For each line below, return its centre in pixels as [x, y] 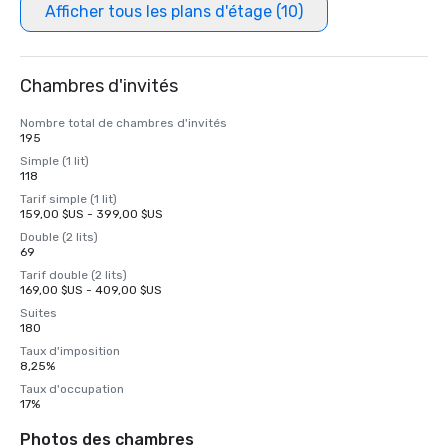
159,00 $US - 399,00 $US [91, 214]
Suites [38, 313]
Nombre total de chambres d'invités [123, 123]
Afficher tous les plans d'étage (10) [174, 11]
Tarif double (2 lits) [73, 275]
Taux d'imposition [70, 351]
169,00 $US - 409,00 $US [91, 290]
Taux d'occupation [72, 389]
